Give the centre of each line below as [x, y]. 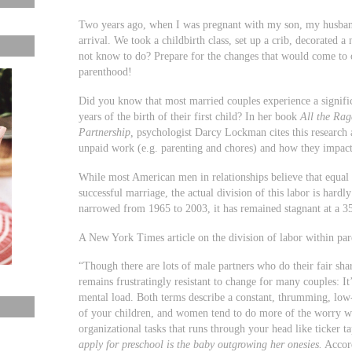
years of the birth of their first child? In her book [190, 116]
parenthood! [106, 71]
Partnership [105, 132]
